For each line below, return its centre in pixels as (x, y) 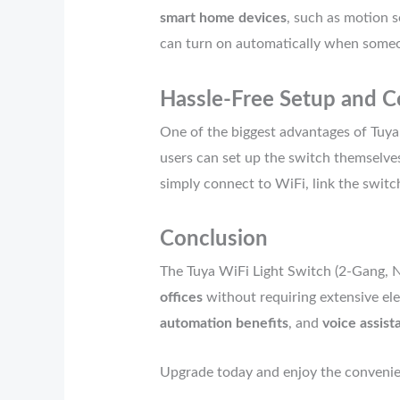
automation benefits (224, 324)
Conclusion (213, 240)
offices (181, 298)
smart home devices (223, 18)
